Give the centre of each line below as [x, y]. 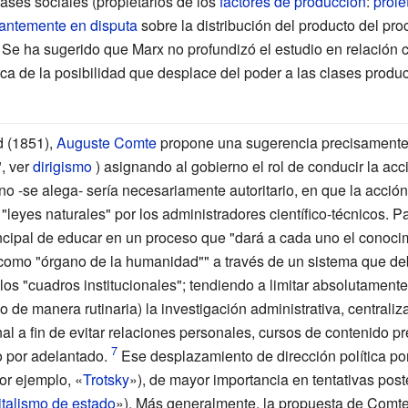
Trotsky [106, 379]
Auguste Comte [106, 142]
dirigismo [62, 166]
